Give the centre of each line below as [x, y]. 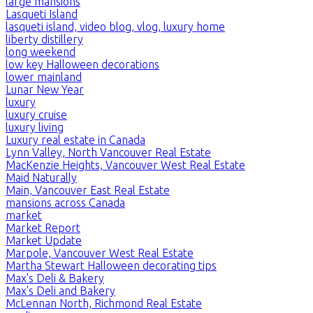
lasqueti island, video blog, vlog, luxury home [115, 26]
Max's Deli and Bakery [60, 290]
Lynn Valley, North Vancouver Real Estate [108, 152]
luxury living [35, 127]
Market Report [43, 227]
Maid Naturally [41, 177]
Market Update [44, 240]
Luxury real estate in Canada [75, 139]
